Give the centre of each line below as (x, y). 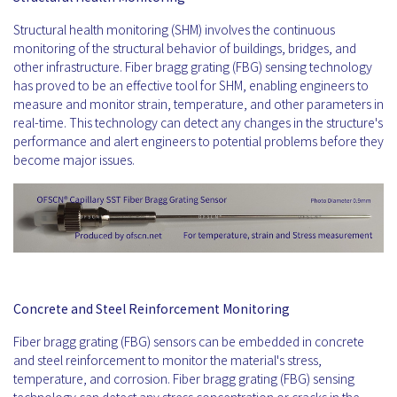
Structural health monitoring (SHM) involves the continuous (174, 29)
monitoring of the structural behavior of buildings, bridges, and (185, 48)
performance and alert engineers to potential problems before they (198, 141)
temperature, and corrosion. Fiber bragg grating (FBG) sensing (184, 379)
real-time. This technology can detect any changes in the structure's (198, 122)
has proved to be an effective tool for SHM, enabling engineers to (191, 85)
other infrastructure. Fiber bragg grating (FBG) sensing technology (193, 66)
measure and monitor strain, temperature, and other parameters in (198, 104)
